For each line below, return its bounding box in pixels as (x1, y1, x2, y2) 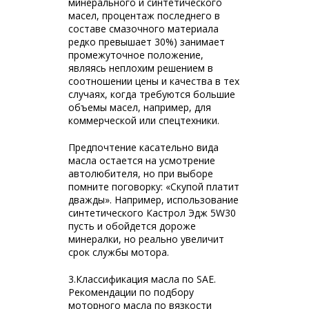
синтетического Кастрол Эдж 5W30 (68, 206, 236, 219)
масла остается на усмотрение (68, 154, 215, 167)
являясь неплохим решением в (68, 61, 213, 74)
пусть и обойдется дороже (68, 219, 196, 232)
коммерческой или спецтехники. (68, 114, 219, 127)
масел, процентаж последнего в (68, 9, 220, 22)
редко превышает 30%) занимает (68, 35, 225, 48)
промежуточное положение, (68, 48, 203, 61)
